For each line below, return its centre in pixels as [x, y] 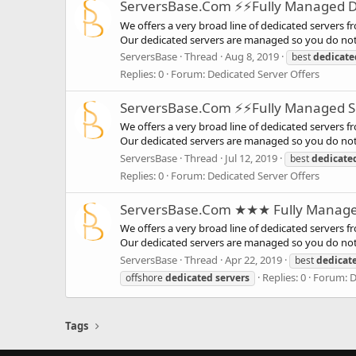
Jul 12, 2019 [251, 158]
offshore [145, 277]
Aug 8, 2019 [252, 56]
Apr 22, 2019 [253, 259]
